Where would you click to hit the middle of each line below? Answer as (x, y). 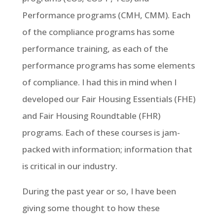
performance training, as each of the (95, 49)
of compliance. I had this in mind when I (99, 82)
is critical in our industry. (70, 166)
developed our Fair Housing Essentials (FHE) (109, 99)
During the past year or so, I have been (99, 191)
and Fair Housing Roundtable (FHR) (91, 116)
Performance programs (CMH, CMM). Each (106, 15)
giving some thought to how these (91, 208)
